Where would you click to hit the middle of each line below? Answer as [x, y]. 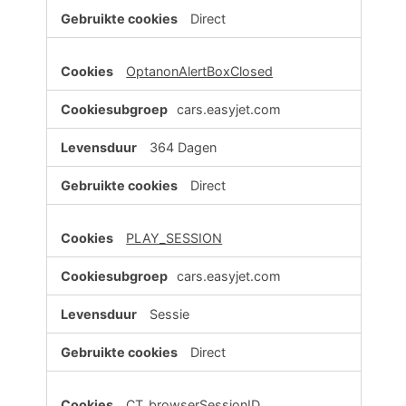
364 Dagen [184, 148]
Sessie [170, 314]
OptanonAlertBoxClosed [200, 72]
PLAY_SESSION [174, 238]
